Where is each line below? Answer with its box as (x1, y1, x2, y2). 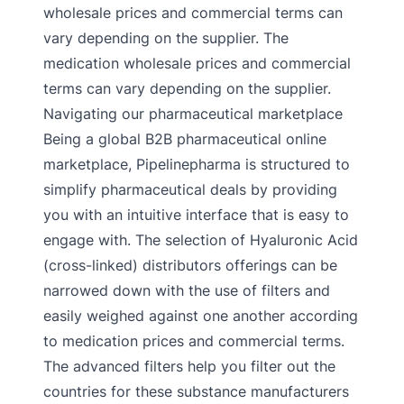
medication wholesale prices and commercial (43, 54, 351, 72)
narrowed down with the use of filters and (43, 281, 330, 299)
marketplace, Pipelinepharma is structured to (43, 155, 350, 173)
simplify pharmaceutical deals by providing (43, 180, 337, 198)
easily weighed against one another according (43, 307, 358, 325)
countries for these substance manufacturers (43, 382, 349, 400)
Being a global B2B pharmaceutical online (43, 130, 326, 148)
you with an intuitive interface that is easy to (43, 206, 349, 224)
